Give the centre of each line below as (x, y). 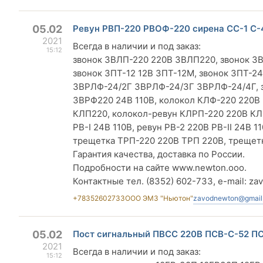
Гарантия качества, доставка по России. (159, 154)
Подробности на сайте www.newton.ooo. (160, 168)
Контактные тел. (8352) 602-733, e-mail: (161, 181)
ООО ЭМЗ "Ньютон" (159, 198)
